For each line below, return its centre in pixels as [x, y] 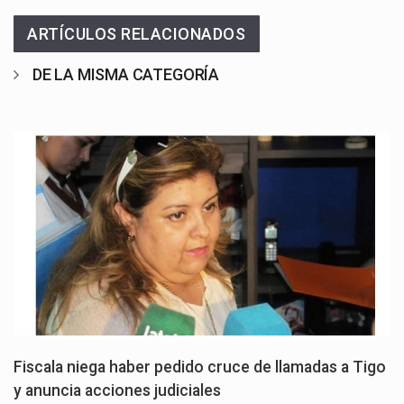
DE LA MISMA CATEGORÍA [126, 75]
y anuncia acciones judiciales [117, 391]
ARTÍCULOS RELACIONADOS [137, 34]
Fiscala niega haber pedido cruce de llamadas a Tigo [200, 367]
